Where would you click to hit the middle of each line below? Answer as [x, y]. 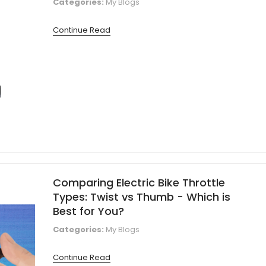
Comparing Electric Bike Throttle [139, 182]
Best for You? [88, 211]
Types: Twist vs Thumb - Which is [142, 197]
